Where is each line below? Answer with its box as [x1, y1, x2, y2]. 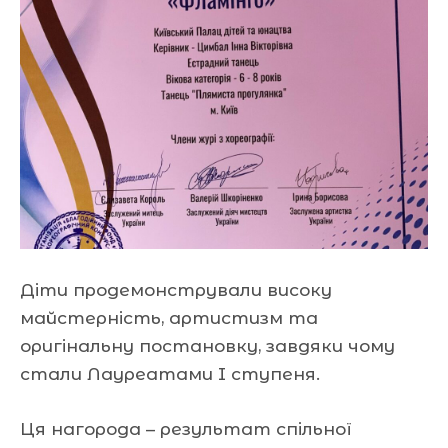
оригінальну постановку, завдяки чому [20, 335, 395, 356]
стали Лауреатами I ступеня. [20, 363, 320, 384]
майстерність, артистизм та [20, 307, 318, 328]
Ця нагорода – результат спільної [20, 419, 352, 440]
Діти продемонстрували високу [20, 279, 332, 300]
